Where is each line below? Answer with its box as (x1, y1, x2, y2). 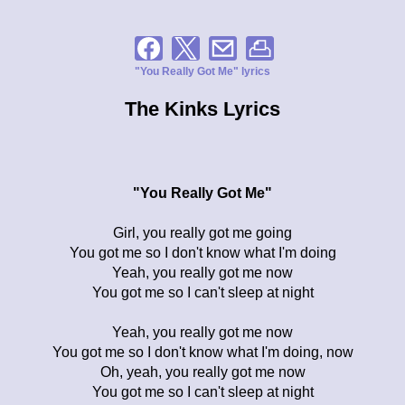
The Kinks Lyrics (125, 97, 280, 120)
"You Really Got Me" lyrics (135, 64, 270, 78)
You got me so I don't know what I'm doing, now (52, 344, 353, 360)
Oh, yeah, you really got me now (99, 363, 306, 380)
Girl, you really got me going (113, 224, 292, 240)
